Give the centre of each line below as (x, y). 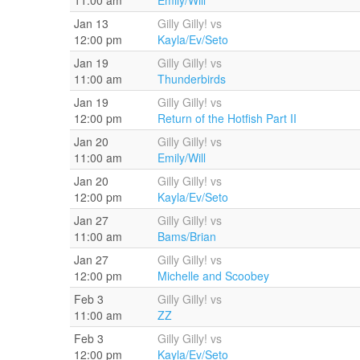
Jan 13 (91, 23)
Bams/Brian (187, 236)
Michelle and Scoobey (213, 275)
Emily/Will (182, 157)
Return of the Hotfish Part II (227, 118)
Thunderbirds (192, 78)
